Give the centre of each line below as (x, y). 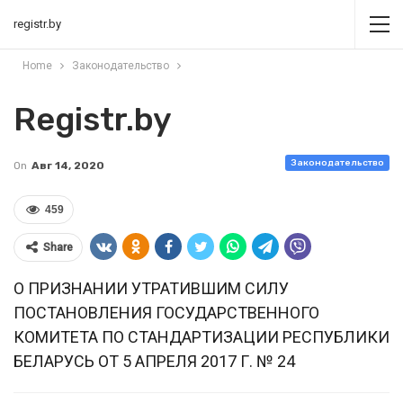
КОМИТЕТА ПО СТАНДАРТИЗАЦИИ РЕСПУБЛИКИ (201, 337)
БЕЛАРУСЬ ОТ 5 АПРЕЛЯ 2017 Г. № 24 (154, 361)
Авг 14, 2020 (68, 166)
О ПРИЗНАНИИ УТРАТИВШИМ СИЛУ (151, 288)
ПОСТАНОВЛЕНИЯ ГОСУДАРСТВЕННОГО (166, 313)
